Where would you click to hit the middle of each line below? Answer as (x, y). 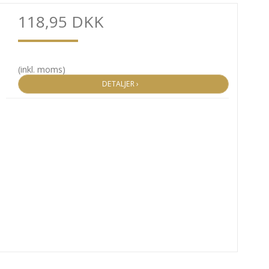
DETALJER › (123, 83)
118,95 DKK (61, 21)
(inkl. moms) (41, 69)
